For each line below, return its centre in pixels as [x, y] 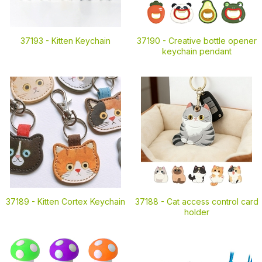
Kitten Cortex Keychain [81, 201]
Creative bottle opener [212, 41]
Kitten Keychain [81, 41]
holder [196, 212]
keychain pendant [196, 51]
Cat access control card [212, 201]
